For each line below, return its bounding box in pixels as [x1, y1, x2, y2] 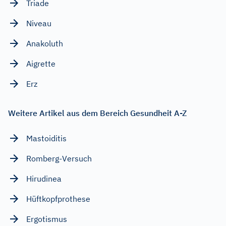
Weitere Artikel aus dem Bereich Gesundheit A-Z [8, 107, 187, 118]
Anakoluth [26, 38, 63, 48]
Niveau [26, 18, 51, 28]
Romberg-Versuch [26, 153, 92, 163]
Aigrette [26, 58, 55, 69]
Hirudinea [26, 173, 62, 184]
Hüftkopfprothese [26, 193, 90, 204]
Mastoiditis [26, 133, 67, 143]
